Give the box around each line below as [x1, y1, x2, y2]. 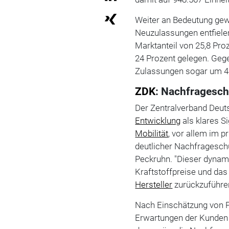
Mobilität [135, 128, 169, 139]
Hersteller [135, 179, 173, 190]
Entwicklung [135, 115, 181, 126]
